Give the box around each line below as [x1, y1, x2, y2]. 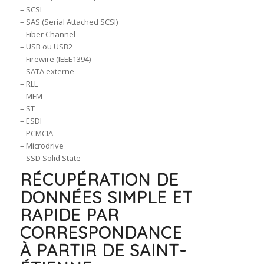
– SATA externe [19, 66, 74, 77]
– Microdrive [19, 140, 64, 151]
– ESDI [19, 115, 42, 127]
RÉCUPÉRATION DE [19, 169, 179, 190]
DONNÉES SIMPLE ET [19, 187, 193, 208]
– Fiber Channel [19, 29, 75, 40]
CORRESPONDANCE [19, 222, 182, 243]
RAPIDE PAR [19, 204, 119, 226]
